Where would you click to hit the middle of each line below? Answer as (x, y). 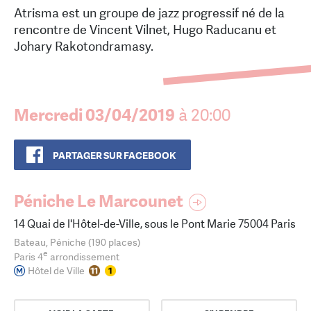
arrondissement (84, 257)
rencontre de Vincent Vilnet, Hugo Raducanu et (145, 30)
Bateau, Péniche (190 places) (77, 243)
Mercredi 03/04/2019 (94, 115)
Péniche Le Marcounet (99, 201)
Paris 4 (28, 257)
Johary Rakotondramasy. (84, 47)
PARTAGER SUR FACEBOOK (114, 156)
